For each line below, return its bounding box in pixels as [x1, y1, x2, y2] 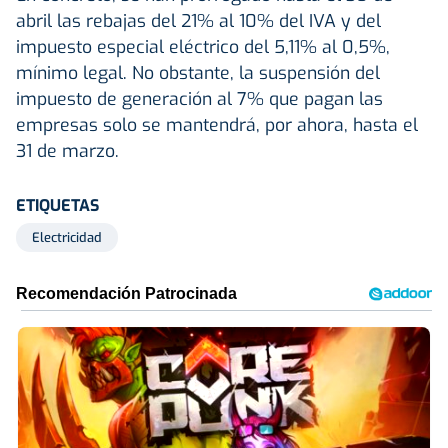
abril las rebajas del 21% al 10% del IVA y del [16, 8, 381, 33]
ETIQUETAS [16, 194, 99, 216]
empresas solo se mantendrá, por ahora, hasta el [16, 112, 418, 137]
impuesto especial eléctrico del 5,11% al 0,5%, [16, 34, 390, 59]
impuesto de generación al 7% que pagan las [16, 86, 383, 111]
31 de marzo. [16, 138, 119, 163]
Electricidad [32, 228, 102, 246]
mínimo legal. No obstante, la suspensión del [16, 60, 380, 85]
